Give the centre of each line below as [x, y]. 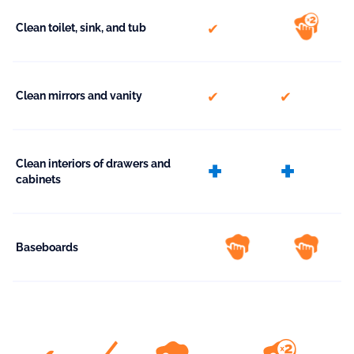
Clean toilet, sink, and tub [81, 28]
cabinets [38, 180]
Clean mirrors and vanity [79, 96]
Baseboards [47, 248]
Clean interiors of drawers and [93, 164]
